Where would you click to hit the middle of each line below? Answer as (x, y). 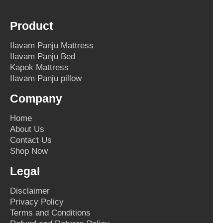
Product (32, 26)
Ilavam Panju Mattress (52, 46)
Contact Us (31, 140)
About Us (27, 129)
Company (36, 99)
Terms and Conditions (50, 213)
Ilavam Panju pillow (46, 78)
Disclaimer (30, 191)
